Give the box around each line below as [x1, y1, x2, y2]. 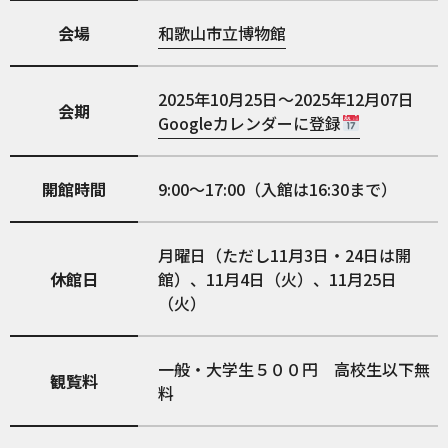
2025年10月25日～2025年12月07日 [158, 86, 415, 111]
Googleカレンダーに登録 [158, 110, 342, 135]
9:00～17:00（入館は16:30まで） [158, 176, 398, 201]
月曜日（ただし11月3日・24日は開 [158, 242, 412, 267]
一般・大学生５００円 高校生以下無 [158, 356, 431, 381]
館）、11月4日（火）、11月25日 [158, 266, 398, 291]
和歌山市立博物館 [158, 20, 287, 45]
